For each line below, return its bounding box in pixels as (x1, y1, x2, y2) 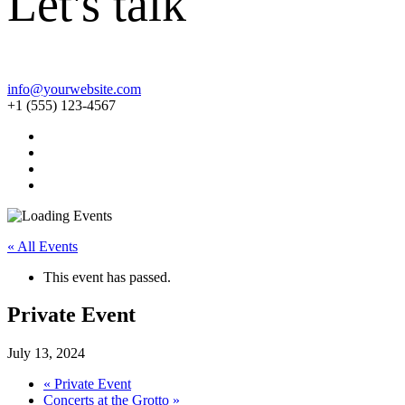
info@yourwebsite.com (7, 80, 141, 97)
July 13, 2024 (7, 345, 85, 362)
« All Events (7, 238, 78, 254)
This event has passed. (43, 268, 171, 285)
